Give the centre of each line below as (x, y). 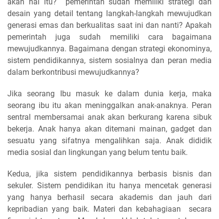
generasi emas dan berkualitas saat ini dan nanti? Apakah (109, 25)
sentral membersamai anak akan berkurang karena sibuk (109, 117)
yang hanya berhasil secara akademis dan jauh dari (109, 197)
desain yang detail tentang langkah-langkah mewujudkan (109, 13)
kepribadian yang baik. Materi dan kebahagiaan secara (109, 209)
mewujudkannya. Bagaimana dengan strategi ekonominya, (109, 49)
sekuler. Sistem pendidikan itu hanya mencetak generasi (109, 186)
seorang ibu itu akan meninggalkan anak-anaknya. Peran (109, 105)
